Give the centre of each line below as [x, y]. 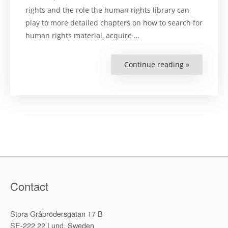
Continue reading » [157, 65]
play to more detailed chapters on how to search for [114, 23]
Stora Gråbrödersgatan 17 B [56, 214]
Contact [29, 186]
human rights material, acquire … [82, 36]
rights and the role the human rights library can [107, 10]
